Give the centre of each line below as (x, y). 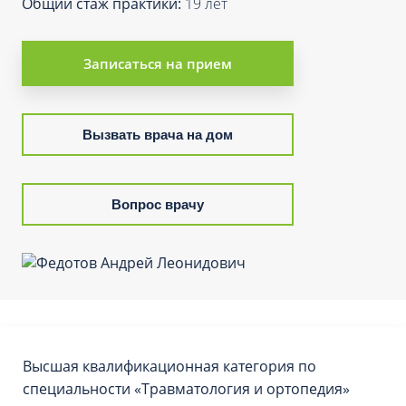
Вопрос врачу (158, 204)
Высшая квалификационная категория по (169, 366)
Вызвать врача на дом (158, 135)
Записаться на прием (158, 63)
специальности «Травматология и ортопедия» (186, 389)
